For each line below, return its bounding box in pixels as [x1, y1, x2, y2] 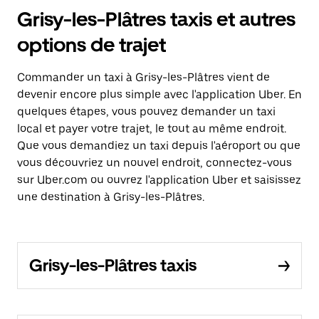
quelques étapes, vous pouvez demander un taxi [17, 105, 276, 118]
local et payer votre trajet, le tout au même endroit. [17, 122, 286, 135]
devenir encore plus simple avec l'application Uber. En [17, 88, 302, 101]
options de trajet [17, 33, 166, 57]
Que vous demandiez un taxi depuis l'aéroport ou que [17, 139, 300, 152]
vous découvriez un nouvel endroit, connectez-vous [17, 156, 292, 169]
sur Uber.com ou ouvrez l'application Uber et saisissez [17, 173, 301, 187]
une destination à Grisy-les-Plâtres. [17, 190, 204, 204]
